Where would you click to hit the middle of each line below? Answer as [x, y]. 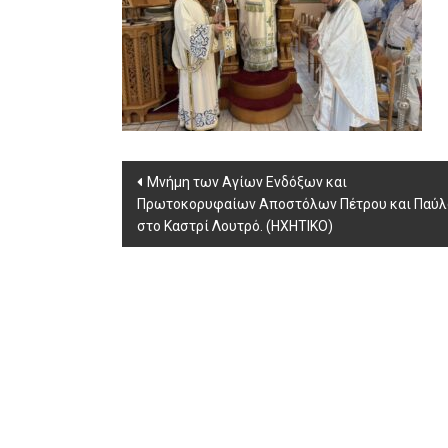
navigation [184, 213]
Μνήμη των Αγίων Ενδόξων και [247, 182]
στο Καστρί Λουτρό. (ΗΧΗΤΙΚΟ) [235, 226]
